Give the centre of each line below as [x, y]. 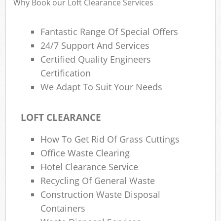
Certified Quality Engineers [96, 59]
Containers [63, 208]
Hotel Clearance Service [90, 166]
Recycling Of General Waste [98, 180]
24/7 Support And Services [95, 46]
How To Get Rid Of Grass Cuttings [110, 139]
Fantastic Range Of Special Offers [110, 32]
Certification [66, 73]
